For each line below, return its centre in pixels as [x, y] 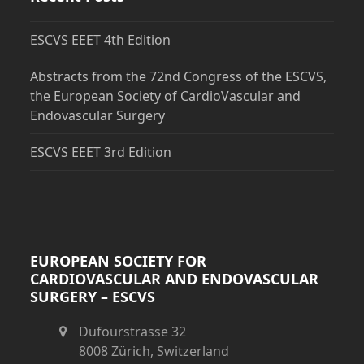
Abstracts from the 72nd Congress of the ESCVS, [179, 76]
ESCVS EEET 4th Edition [101, 39]
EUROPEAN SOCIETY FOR [119, 260]
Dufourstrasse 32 [133, 331]
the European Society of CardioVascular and [166, 95]
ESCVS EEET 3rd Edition [101, 152]
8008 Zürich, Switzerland [154, 351]
